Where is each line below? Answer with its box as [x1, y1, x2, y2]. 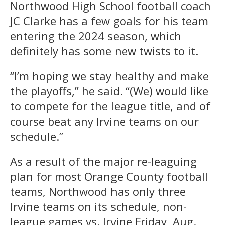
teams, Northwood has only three [10, 183, 186, 199]
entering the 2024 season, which [10, 28, 181, 43]
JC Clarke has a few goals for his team [10, 13, 208, 28]
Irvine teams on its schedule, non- [10, 198, 187, 214]
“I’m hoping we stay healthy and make [10, 68, 209, 83]
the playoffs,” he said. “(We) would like [10, 83, 208, 98]
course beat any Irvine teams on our [10, 113, 199, 129]
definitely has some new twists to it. [10, 43, 198, 58]
